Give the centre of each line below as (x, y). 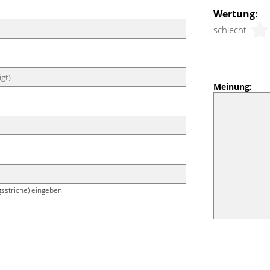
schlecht (230, 29)
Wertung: (235, 14)
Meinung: (232, 87)
